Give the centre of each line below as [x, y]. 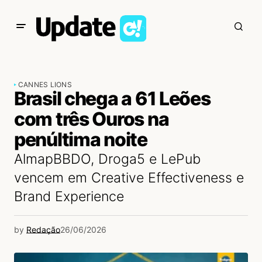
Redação [43, 230]
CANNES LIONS [45, 85]
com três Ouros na [92, 119]
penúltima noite [81, 139]
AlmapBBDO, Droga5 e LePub [107, 159]
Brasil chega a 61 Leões [112, 99]
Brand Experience [69, 196]
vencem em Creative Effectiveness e [129, 178]
